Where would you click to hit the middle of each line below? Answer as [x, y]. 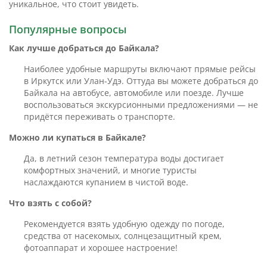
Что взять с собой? [50, 203]
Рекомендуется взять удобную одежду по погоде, [124, 224]
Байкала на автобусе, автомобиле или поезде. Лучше [134, 93]
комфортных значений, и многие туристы [110, 170]
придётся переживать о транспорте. [100, 117]
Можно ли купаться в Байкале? [77, 138]
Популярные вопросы [68, 30]
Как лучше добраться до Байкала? [84, 48]
